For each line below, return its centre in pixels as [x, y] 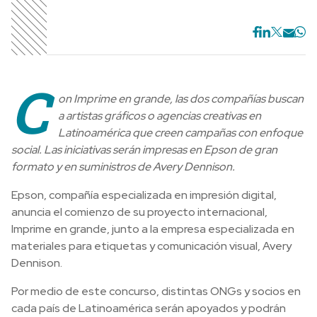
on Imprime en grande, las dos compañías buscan [181, 98]
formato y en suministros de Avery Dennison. [123, 166]
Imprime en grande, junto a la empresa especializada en [153, 229]
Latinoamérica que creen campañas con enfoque [180, 132]
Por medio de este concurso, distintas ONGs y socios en [156, 291]
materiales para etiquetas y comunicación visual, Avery [151, 246]
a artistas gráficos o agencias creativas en [160, 115]
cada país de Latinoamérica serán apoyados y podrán [149, 308]
